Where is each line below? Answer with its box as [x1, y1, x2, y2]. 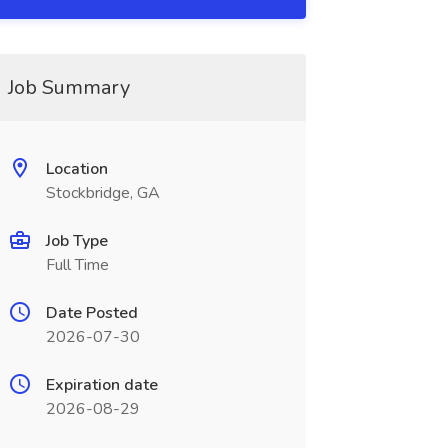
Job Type [45, 230, 108, 252]
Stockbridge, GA [45, 182, 160, 204]
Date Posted [45, 302, 138, 324]
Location [45, 158, 108, 180]
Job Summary [7, 74, 130, 101]
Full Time [45, 254, 109, 276]
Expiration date [45, 374, 158, 396]
